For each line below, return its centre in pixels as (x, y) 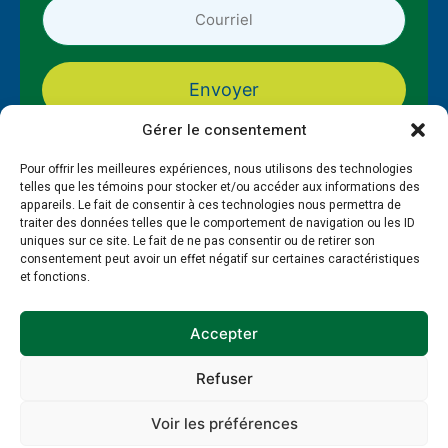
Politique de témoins (132, 389)
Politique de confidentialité (295, 389)
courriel (71, 17)
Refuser (224, 378)
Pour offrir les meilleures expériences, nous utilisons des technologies (216, 169)
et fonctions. (55, 277)
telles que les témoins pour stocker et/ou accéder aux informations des (220, 187)
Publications (270, 297)
